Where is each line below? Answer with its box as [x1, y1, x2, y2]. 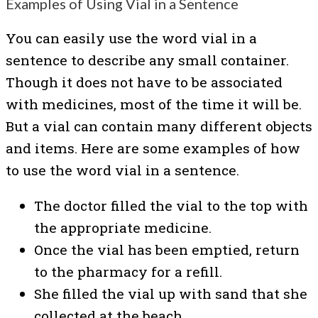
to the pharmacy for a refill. [34, 263, 222, 281]
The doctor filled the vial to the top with [34, 197, 308, 215]
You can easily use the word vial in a [6, 29, 257, 48]
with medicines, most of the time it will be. [6, 95, 302, 114]
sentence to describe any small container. [6, 51, 289, 70]
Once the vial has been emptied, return [34, 241, 300, 259]
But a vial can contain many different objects [6, 117, 312, 136]
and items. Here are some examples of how [6, 139, 300, 158]
